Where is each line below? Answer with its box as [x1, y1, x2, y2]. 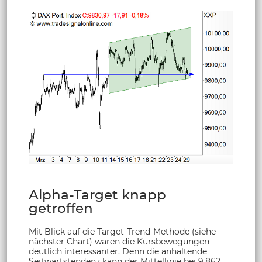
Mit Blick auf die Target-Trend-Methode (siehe [29, 226, 216, 237]
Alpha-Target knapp [29, 186, 166, 203]
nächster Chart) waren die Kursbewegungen [29, 236, 209, 247]
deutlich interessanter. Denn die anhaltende [29, 246, 207, 257]
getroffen [29, 199, 93, 216]
